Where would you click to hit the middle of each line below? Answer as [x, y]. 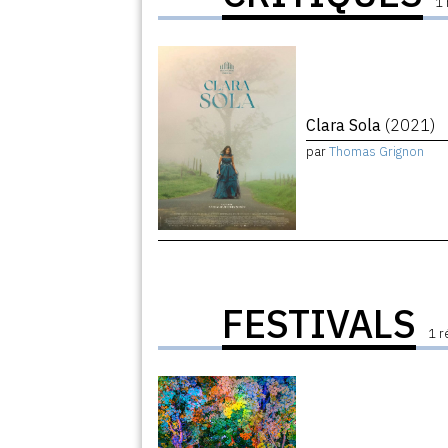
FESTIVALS [319, 323]
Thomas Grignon [377, 151]
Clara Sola [346, 125]
